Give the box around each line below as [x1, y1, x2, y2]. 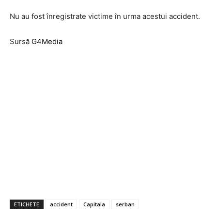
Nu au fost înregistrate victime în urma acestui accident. [10, 12, 200, 21]
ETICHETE [14, 201, 39, 208]
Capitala [83, 201, 105, 208]
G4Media [31, 37, 62, 46]
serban [116, 201, 135, 208]
